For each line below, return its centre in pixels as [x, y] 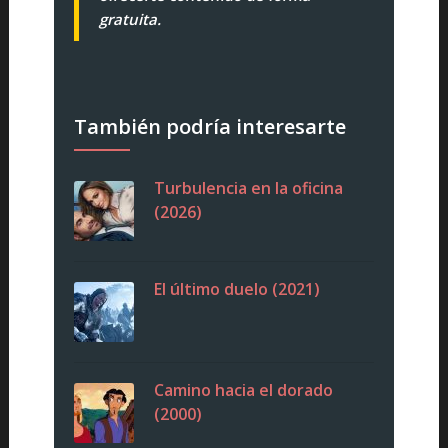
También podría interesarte [209, 127]
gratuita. [129, 19]
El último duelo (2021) [236, 289]
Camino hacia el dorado [243, 390]
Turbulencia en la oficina [248, 188]
